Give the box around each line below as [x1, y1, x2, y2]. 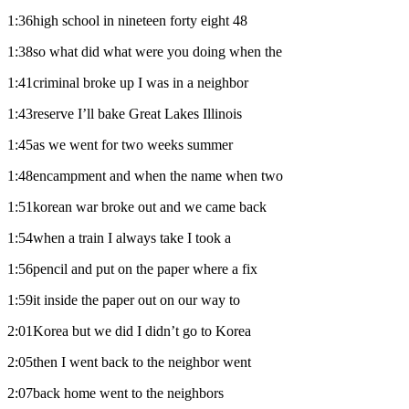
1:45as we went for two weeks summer [7, 136, 233, 152]
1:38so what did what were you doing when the [7, 43, 282, 59]
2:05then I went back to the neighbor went [7, 353, 251, 370]
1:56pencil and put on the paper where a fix [7, 260, 257, 277]
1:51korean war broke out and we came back [7, 198, 267, 215]
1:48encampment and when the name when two [7, 167, 283, 184]
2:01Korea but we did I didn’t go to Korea [7, 322, 251, 339]
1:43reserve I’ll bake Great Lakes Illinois [7, 105, 242, 121]
